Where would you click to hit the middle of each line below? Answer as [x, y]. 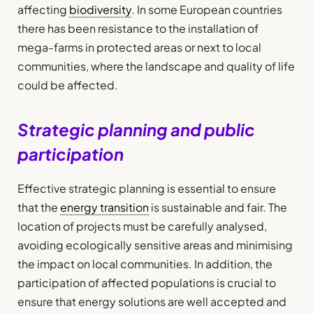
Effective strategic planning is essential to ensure [147, 188]
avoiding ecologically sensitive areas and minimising [155, 245]
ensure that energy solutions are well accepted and [152, 301]
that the [39, 207]
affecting [43, 10]
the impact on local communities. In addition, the [145, 263]
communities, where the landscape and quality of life [156, 66]
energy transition [104, 207]
